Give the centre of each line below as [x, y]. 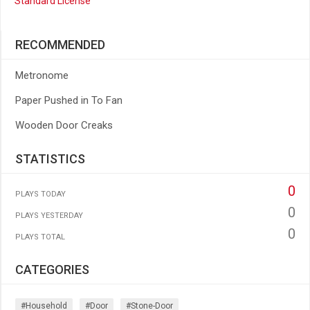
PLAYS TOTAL [40, 237]
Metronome [42, 75]
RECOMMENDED [60, 45]
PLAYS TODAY [40, 194]
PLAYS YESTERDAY [49, 216]
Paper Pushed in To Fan [69, 100]
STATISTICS [50, 159]
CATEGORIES [52, 270]
